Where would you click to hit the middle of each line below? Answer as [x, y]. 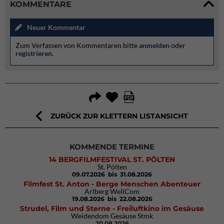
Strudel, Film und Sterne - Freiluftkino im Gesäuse [112, 208]
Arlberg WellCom [112, 191]
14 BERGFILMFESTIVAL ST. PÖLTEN [112, 159]
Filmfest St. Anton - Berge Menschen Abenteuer [112, 184]
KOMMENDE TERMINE [112, 147]
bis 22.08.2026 [129, 199]
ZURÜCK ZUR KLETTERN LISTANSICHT [119, 116]
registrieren [34, 53]
